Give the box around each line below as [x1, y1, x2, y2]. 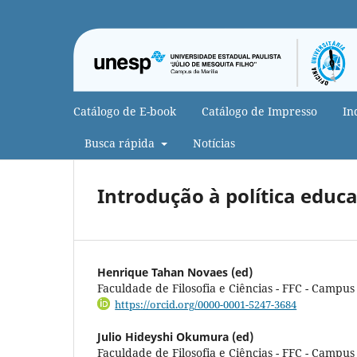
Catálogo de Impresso [202, 103, 317, 119]
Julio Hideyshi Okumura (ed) [97, 329, 253, 345]
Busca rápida [84, 135, 158, 151]
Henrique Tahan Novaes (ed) [97, 264, 253, 280]
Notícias [192, 135, 235, 151]
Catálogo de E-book [73, 103, 176, 119]
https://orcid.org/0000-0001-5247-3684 [115, 296, 297, 312]
